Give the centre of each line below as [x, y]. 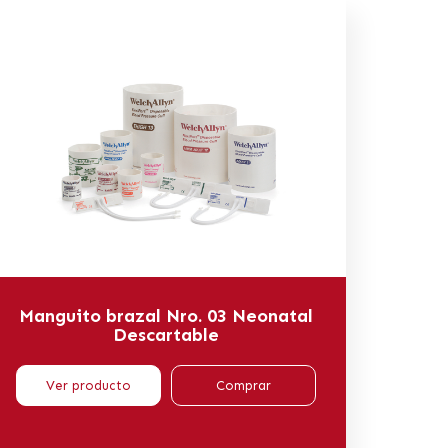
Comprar [243, 385]
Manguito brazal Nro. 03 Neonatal [166, 315]
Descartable [166, 334]
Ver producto [88, 385]
